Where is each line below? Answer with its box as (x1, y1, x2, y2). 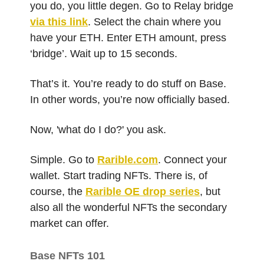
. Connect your (158, 153, 227, 166)
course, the (30, 185, 85, 197)
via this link (30, 15, 88, 28)
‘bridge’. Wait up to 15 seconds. (30, 47, 180, 60)
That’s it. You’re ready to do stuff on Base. (30, 77, 226, 90)
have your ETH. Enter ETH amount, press (30, 31, 226, 44)
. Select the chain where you (88, 15, 221, 28)
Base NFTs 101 (30, 249, 105, 262)
